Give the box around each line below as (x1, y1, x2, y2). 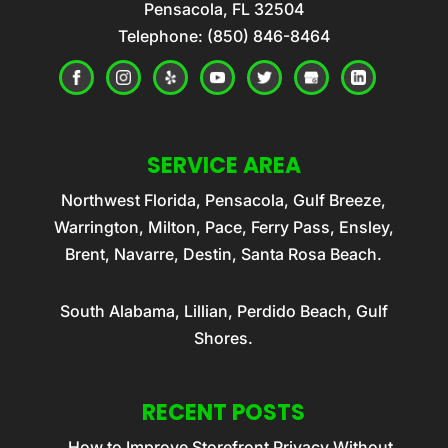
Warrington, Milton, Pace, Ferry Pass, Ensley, (53, 216, 394, 237)
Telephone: (117, 25, 207, 46)
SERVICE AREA (146, 149, 301, 181)
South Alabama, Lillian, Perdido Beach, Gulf (59, 300, 388, 321)
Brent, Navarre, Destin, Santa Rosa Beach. (65, 243, 383, 264)
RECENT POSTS (142, 396, 306, 428)
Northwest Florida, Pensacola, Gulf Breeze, (61, 189, 387, 210)
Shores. (194, 327, 254, 348)
